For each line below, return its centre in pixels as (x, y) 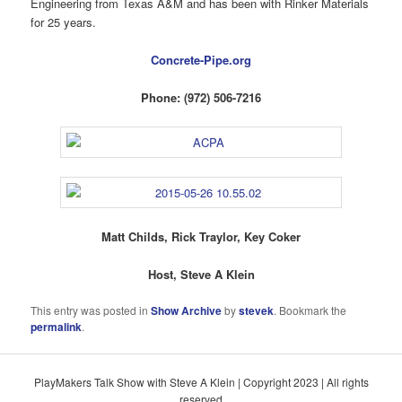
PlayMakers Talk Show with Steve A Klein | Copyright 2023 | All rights (201, 382)
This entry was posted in (91, 310)
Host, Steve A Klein (201, 274)
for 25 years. (64, 22)
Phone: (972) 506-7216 (201, 98)
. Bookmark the (310, 310)
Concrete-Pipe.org (201, 60)
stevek (257, 311)
